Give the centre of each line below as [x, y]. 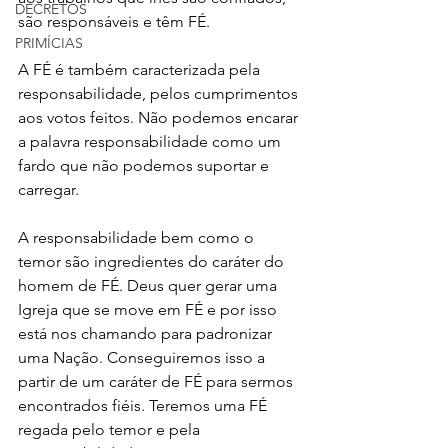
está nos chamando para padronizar [147, 334]
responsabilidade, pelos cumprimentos [160, 94]
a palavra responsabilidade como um [151, 142]
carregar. [48, 190]
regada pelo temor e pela [111, 430]
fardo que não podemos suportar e [145, 166]
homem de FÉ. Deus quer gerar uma [149, 286]
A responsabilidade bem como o [138, 238]
